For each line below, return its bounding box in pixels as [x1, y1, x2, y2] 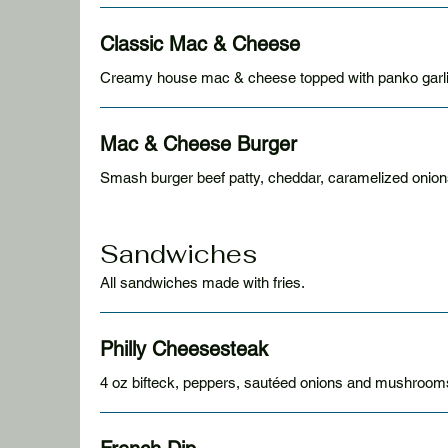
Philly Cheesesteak [100, 337, 268, 361]
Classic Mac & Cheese [100, 32, 300, 56]
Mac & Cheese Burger [100, 132, 297, 156]
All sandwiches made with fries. [100, 274, 305, 291]
